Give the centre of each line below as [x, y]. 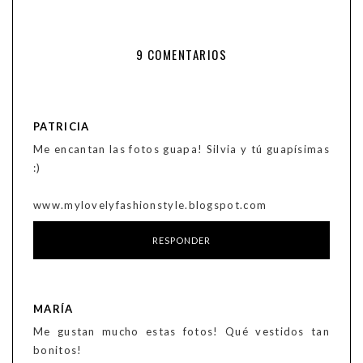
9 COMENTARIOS [181, 55]
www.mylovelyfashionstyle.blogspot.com [150, 205]
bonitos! [58, 350]
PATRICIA [62, 127]
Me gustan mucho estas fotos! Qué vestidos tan [181, 332]
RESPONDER [181, 241]
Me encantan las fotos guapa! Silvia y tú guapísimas [181, 149]
